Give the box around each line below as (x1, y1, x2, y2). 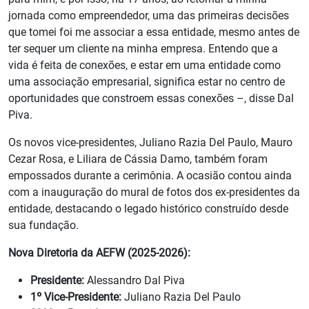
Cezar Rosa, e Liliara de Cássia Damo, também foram (8, 152, 268, 166)
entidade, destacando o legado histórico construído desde (8, 202, 288, 216)
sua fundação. (8, 219, 79, 232)
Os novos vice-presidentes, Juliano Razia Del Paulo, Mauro (8, 136, 292, 150)
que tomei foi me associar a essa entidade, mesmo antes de (8, 26, 299, 39)
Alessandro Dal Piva (84, 274, 185, 288)
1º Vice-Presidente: (30, 290, 121, 304)
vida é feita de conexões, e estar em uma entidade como (8, 59, 281, 72)
